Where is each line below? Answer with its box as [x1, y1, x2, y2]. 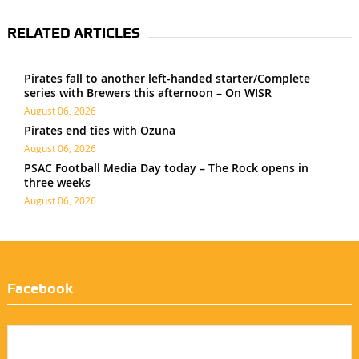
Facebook [6, 279, 73, 296]
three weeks [23, 174, 91, 190]
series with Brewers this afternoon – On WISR [23, 84, 272, 100]
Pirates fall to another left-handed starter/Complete [23, 70, 310, 86]
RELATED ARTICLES [6, 23, 140, 41]
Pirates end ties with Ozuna [23, 122, 175, 138]
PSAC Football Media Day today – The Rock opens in [23, 159, 309, 175]
